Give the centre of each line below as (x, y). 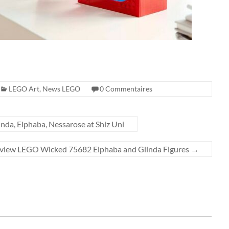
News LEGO (61, 89)
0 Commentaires (126, 89)
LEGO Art (24, 89)
